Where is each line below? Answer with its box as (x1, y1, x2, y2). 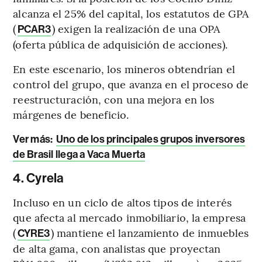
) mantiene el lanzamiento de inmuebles (51, 225, 249, 240)
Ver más (13, 132, 51, 146)
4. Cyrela (13, 170, 64, 186)
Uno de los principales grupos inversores (56, 132, 246, 146)
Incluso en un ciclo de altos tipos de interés (13, 194, 232, 209)
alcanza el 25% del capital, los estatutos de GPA (13, 5, 249, 20)
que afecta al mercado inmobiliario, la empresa (13, 209, 246, 225)
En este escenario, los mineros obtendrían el (13, 61, 235, 76)
